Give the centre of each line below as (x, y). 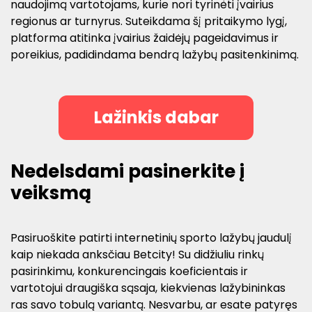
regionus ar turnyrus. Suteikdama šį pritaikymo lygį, (149, 21)
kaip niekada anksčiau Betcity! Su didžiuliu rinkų (137, 255)
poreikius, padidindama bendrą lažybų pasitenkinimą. (155, 54)
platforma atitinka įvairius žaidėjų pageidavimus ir (145, 38)
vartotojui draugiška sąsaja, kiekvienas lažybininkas (148, 288)
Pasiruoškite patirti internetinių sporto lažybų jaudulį (151, 238)
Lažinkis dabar (156, 117)
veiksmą (51, 193)
